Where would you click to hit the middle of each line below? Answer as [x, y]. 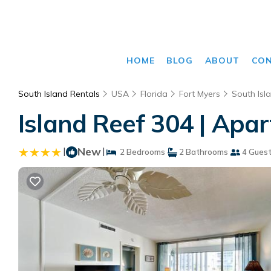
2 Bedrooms [141, 152]
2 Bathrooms [203, 152]
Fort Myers [200, 94]
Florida [154, 94]
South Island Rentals [60, 94]
